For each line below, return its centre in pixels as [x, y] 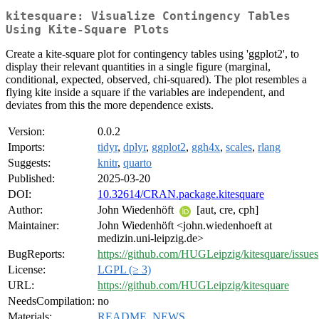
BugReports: [36, 254]
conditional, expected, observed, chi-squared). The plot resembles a [156, 80]
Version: [26, 132]
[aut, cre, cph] [226, 210]
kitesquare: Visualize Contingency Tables [148, 16]
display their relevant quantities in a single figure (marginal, [138, 67]
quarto [137, 163]
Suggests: [29, 163]
